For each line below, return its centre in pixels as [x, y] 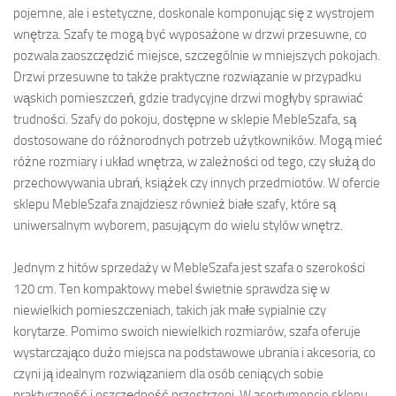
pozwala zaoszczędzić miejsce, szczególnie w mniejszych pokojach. [197, 56]
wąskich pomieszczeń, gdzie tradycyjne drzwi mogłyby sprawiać [188, 98]
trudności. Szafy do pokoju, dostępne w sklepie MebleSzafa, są [185, 119]
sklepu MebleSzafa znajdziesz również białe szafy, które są [175, 204]
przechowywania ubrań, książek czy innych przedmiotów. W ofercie [197, 183]
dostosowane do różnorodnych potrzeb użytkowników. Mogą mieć [198, 141]
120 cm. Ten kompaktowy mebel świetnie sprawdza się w [171, 289]
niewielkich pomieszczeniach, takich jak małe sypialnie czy [170, 310]
